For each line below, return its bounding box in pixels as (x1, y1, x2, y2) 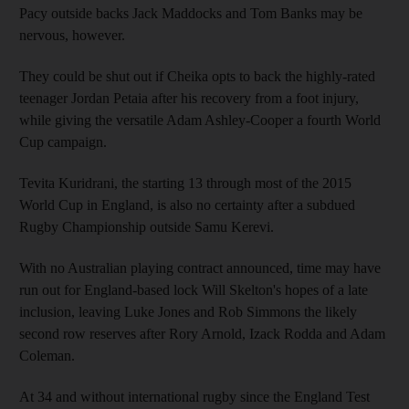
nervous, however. (19, 26, 125, 43)
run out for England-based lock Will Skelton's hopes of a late (19, 281, 368, 298)
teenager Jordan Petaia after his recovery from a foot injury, (19, 89, 359, 106)
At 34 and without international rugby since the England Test (19, 388, 370, 404)
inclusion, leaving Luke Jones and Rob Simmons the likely (19, 303, 357, 320)
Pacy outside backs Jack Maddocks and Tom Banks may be (19, 5, 362, 21)
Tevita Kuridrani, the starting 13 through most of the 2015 (19, 174, 351, 191)
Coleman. (19, 347, 75, 363)
